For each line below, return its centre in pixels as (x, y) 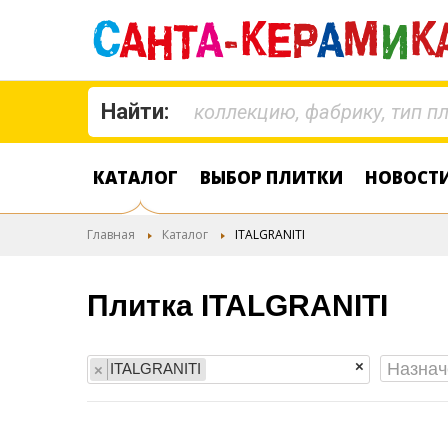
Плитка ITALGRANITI (237, 305)
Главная (111, 234)
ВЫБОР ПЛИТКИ (271, 177)
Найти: (135, 111)
